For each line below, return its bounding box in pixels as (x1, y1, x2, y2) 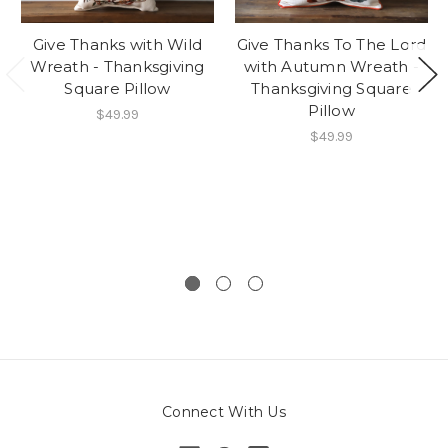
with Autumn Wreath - (244, 56, 419, 76)
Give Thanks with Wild (32, 34, 203, 54)
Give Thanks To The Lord (236, 34, 427, 54)
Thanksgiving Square (251, 78, 412, 98)
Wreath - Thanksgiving (30, 56, 205, 76)
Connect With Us (162, 402, 286, 421)
